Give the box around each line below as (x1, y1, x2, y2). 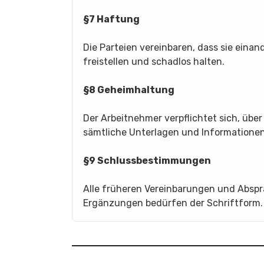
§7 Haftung (83, 14, 140, 25)
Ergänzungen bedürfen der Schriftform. (83, 197, 263, 209)
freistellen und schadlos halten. (83, 56, 225, 67)
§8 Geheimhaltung (83, 84, 174, 95)
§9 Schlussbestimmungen (83, 155, 211, 166)
